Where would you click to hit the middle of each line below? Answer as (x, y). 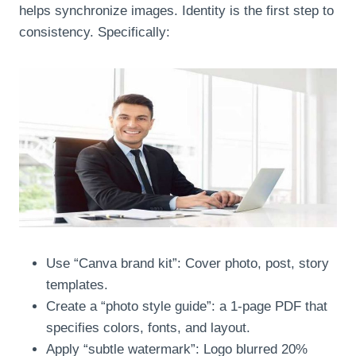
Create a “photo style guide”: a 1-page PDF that (187, 306)
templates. (77, 284)
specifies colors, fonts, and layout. (148, 327)
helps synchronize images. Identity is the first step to (176, 10)
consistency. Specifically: (95, 32)
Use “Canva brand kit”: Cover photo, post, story (188, 263)
